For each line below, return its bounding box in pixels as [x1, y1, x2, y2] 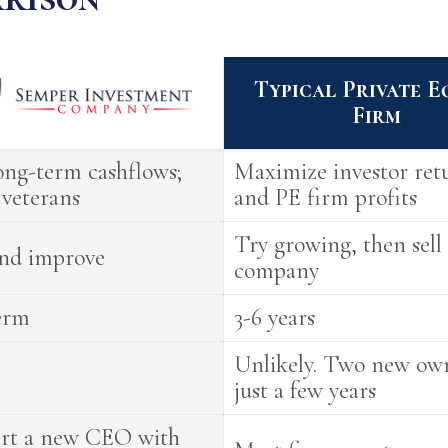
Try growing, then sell [234, 230, 443, 259]
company [234, 256, 320, 285]
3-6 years [234, 303, 316, 332]
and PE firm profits [234, 183, 418, 212]
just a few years [234, 376, 377, 405]
